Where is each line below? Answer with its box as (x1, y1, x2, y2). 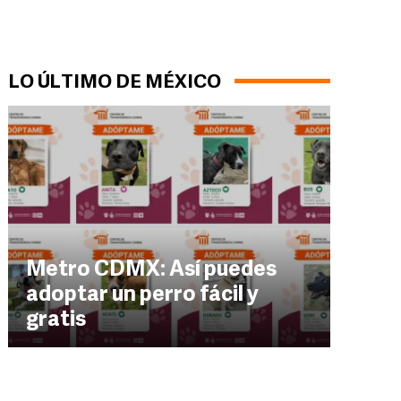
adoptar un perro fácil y (26, 285, 259, 306)
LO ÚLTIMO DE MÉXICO (8, 73, 221, 92)
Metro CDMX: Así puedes (26, 260, 277, 281)
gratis (26, 310, 86, 331)
